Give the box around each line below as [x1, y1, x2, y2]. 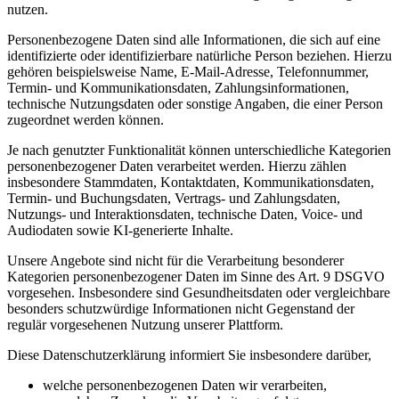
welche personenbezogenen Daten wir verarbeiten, [43, 377, 327, 393]
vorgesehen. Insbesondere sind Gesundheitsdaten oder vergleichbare [7, 284, 390, 300]
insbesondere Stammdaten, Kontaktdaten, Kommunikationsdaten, [7, 174, 374, 190]
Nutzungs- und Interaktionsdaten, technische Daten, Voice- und [7, 206, 362, 222]
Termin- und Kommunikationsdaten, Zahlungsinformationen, [7, 79, 349, 95]
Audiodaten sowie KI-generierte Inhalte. [7, 222, 233, 238]
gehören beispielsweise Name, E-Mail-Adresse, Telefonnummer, [7, 63, 369, 79]
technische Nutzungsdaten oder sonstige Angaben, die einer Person [7, 95, 383, 111]
